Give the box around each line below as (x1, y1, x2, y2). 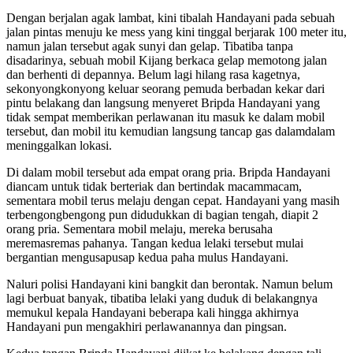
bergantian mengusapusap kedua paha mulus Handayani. (6, 250, 288, 264)
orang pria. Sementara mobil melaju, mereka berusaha (6, 221, 273, 236)
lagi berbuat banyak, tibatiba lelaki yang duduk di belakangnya (6, 291, 318, 305)
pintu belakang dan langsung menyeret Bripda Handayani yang (6, 95, 320, 110)
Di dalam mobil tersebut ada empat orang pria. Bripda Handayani (6, 165, 330, 179)
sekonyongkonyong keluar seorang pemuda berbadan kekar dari (6, 81, 325, 95)
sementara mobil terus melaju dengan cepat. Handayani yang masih (6, 193, 340, 207)
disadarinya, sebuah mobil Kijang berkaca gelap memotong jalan (6, 53, 327, 67)
